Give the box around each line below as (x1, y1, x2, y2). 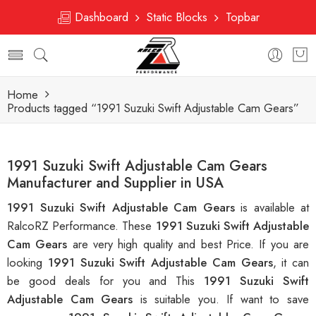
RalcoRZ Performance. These (7, 217, 156, 235)
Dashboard (71, 8, 135, 25)
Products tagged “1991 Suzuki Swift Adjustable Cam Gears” (7, 99, 299, 116)
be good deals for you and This (7, 272, 205, 290)
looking (7, 254, 48, 272)
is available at (241, 199, 309, 217)
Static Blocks (140, 8, 214, 25)
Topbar (219, 8, 260, 25)
